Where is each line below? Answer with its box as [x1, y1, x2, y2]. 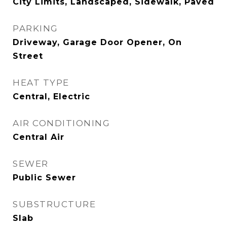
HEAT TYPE [13, 78, 69, 88]
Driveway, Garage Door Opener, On [13, 37, 182, 47]
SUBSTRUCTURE [13, 199, 96, 209]
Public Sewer [13, 173, 76, 182]
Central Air [13, 132, 64, 142]
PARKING [13, 23, 58, 33]
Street [13, 51, 43, 61]
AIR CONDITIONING [13, 118, 110, 128]
